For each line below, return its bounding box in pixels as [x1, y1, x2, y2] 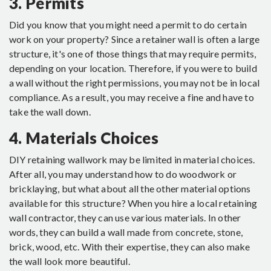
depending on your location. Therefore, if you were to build [9, 62, 257, 74]
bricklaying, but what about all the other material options [9, 183, 251, 195]
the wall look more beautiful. [9, 255, 130, 267]
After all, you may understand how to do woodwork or [9, 168, 237, 180]
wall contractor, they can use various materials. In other [9, 212, 241, 224]
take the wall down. [9, 106, 91, 118]
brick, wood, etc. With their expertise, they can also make [9, 241, 250, 253]
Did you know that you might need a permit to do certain [9, 19, 247, 31]
